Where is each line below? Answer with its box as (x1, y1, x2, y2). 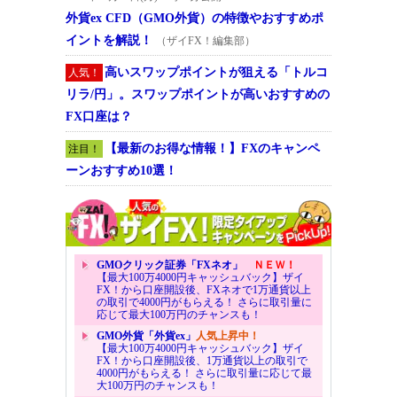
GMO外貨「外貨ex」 (97, 329, 196, 342)
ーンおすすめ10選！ (66, 163, 177, 177)
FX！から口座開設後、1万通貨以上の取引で (97, 354, 307, 367)
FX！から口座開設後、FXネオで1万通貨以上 (97, 283, 311, 296)
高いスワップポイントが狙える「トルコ (105, 65, 328, 79)
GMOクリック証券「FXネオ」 (97, 258, 243, 271)
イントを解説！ (66, 33, 152, 47)
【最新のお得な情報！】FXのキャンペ (105, 141, 320, 155)
